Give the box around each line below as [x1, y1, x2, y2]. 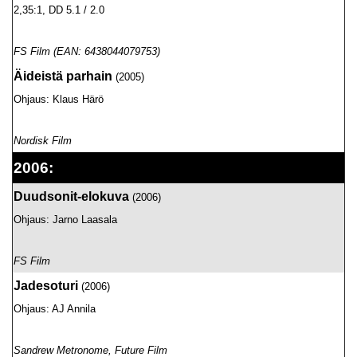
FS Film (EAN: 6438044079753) [14, 45, 160, 57]
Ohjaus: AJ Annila [14, 303, 96, 315]
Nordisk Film [14, 135, 72, 147]
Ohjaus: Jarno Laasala [14, 214, 117, 226]
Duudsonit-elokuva [14, 190, 129, 203]
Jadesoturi [14, 279, 78, 292]
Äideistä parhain [14, 69, 112, 83]
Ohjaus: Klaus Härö [14, 93, 104, 105]
